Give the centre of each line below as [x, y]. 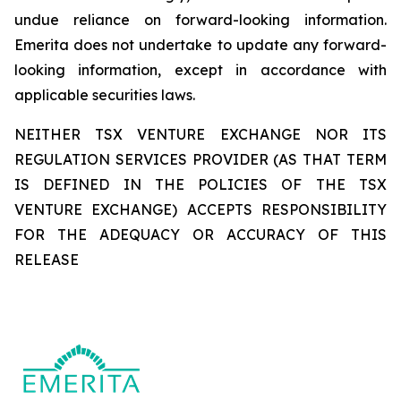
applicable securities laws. [105, 94]
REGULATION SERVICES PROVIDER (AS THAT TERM [200, 159]
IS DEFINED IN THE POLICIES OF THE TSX [200, 184]
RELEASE [47, 259]
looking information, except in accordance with [200, 69]
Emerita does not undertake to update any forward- [200, 44]
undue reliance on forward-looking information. [200, 19]
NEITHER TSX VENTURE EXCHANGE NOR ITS [200, 134]
